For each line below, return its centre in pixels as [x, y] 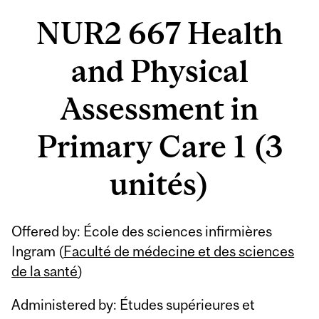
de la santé [45, 271]
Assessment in [159, 109]
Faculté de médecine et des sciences [179, 251]
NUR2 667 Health [159, 33]
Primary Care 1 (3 [159, 147]
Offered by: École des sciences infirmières [142, 231]
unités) [159, 184]
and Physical [159, 71]
